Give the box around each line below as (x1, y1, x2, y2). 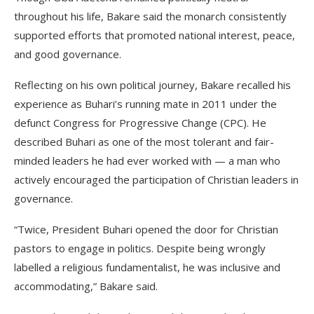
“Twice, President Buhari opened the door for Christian (14, 222, 278, 236)
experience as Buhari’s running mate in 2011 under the (14, 97, 277, 111)
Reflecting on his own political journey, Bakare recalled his (14, 78, 291, 92)
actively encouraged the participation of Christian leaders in (14, 172, 299, 186)
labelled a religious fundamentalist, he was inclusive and (14, 260, 280, 274)
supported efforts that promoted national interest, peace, (14, 28, 295, 42)
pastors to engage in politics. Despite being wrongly (14, 241, 266, 255)
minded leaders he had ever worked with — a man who (14, 153, 280, 168)
